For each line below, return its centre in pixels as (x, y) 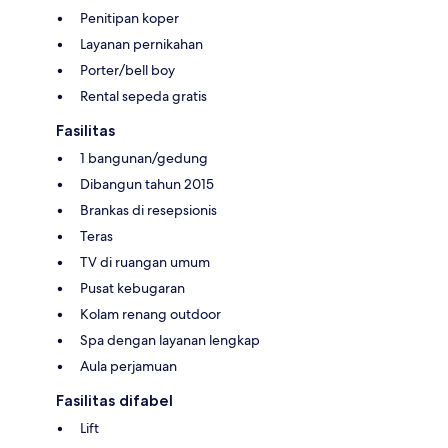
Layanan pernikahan (141, 43)
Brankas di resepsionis (148, 209)
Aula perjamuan (128, 365)
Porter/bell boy (127, 69)
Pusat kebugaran (132, 287)
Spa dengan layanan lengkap (170, 339)
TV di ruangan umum (145, 261)
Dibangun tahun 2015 (147, 183)
